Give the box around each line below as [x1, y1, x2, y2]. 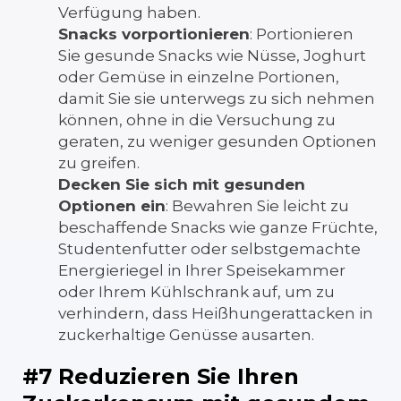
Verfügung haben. [58, 3, 200, 21]
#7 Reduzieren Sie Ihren [22, 363, 299, 389]
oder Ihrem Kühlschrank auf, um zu [58, 282, 335, 301]
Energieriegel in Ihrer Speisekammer [58, 260, 346, 279]
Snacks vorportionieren [58, 24, 250, 43]
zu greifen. [58, 153, 140, 172]
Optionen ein [58, 196, 166, 215]
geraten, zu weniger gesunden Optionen [58, 132, 377, 150]
